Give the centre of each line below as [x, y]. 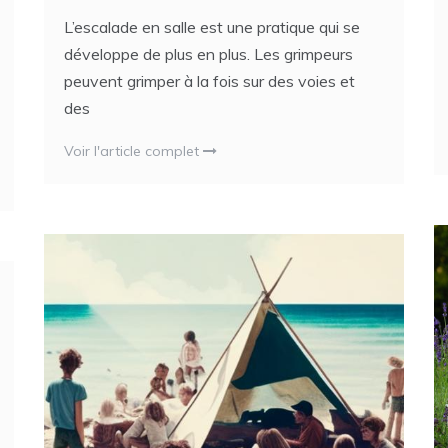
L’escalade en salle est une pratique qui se [212, 27]
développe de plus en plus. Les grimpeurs [208, 54]
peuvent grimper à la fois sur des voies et [209, 81]
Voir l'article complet [133, 151]
